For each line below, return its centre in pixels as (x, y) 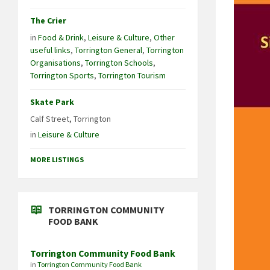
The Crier (48, 20)
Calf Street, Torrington (71, 118)
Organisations (55, 62)
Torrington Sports (62, 75)
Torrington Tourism (132, 75)
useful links (50, 50)
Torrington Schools (119, 62)
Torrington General (108, 50)
